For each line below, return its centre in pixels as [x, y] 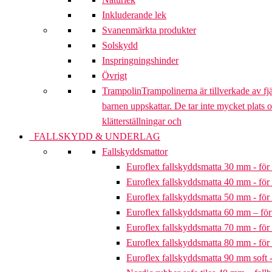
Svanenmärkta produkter [149, 30]
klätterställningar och [142, 121]
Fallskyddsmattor [135, 152]
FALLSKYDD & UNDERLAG [95, 137]
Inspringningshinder [140, 61]
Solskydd [120, 46]
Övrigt [114, 76]
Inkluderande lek [134, 15]
